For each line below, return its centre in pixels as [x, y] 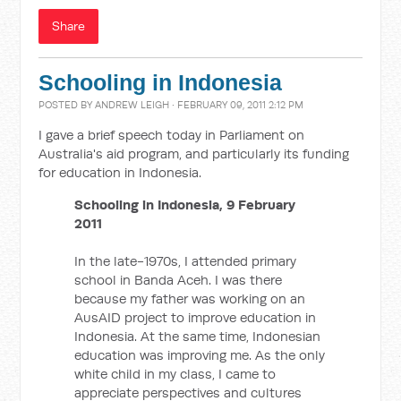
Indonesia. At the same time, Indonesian [198, 336]
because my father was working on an [190, 299]
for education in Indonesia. [120, 172]
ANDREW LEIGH [132, 105]
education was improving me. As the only [200, 355]
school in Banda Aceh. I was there [179, 280]
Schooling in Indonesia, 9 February [185, 205]
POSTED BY [67, 105]
